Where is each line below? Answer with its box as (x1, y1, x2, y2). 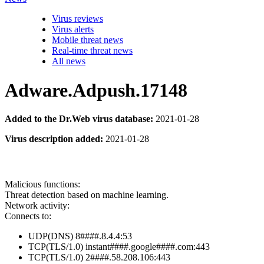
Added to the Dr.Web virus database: (5, 114, 153, 124)
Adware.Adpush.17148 (5, 79, 187, 101)
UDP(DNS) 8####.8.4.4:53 (28, 231, 132, 242)
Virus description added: (5, 134, 103, 144)
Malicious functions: (5, 179, 80, 190)
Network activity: (5, 200, 70, 211)
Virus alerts (52, 24, 94, 35)
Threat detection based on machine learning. (5, 190, 169, 200)
